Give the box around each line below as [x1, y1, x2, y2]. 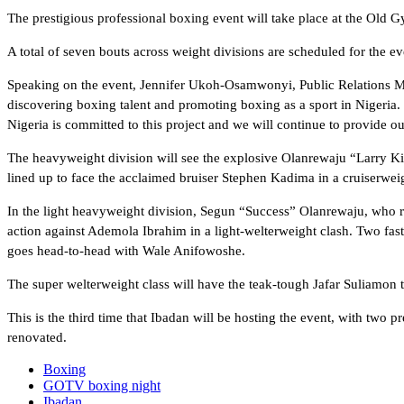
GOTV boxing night [43, 378, 161, 394]
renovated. [7, 330, 67, 345]
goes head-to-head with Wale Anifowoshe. [7, 243, 245, 259]
